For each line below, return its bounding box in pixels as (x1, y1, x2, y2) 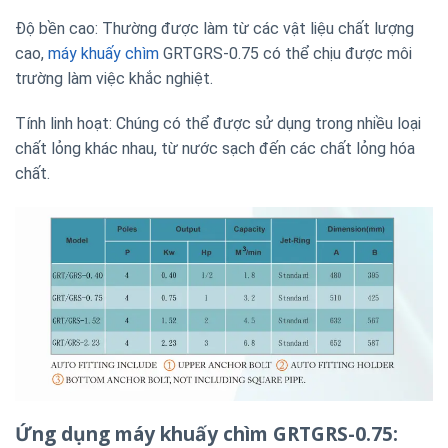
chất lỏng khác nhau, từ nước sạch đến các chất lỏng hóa (15, 139, 415, 159)
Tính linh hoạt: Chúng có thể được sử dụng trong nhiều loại (15, 114, 421, 134)
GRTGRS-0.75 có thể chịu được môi (163, 43, 412, 63)
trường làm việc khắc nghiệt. (15, 68, 213, 88)
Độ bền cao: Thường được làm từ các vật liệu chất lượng (15, 18, 414, 38)
